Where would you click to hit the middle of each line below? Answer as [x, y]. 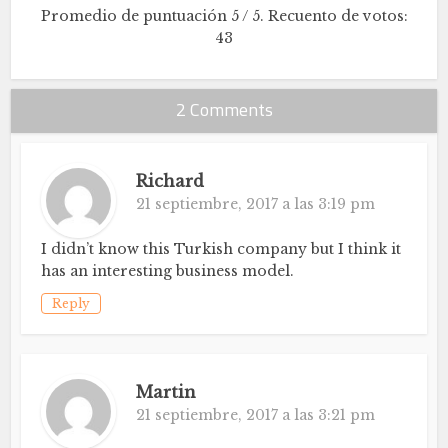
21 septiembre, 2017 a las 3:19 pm [256, 203]
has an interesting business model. [168, 270]
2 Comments [224, 109]
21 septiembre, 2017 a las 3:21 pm [256, 414]
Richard [170, 180]
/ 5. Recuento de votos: [323, 15]
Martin [166, 391]
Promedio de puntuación [135, 15]
